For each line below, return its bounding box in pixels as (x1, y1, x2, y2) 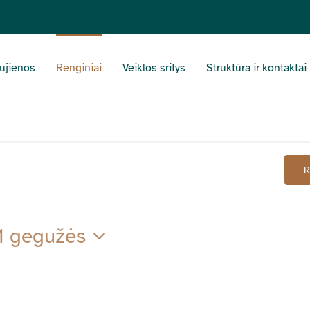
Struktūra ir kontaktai (206, 60, 307, 75)
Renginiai (56, 60, 102, 75)
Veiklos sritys (122, 60, 185, 75)
